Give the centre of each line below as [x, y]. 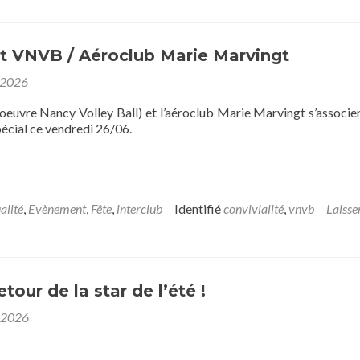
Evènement [57, 209]
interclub [139, 209]
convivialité [254, 209]
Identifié [199, 209]
